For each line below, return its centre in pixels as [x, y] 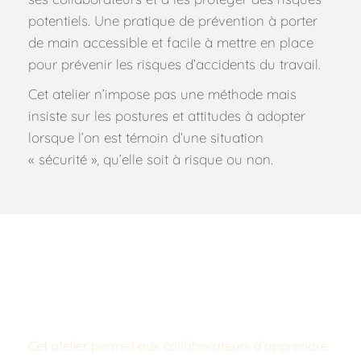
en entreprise [78, 303]
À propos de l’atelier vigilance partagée [179, 274]
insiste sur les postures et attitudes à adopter [167, 115]
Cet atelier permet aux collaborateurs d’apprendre [178, 345]
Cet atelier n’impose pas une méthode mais [162, 93]
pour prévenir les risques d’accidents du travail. [174, 64]
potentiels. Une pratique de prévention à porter [173, 20]
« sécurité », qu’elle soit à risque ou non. [151, 159]
